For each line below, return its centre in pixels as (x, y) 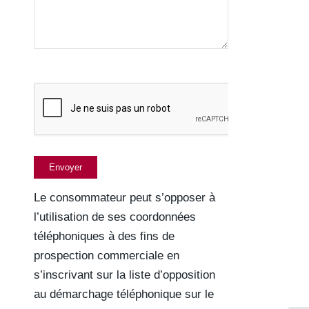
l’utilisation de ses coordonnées (114, 217)
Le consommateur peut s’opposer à (124, 198)
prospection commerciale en (106, 256)
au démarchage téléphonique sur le (123, 295)
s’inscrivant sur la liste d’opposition (124, 275)
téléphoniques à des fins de (104, 237)
